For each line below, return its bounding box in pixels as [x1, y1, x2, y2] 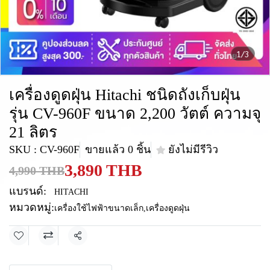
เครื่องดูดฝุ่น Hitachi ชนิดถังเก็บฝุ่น [9, 86, 240, 104]
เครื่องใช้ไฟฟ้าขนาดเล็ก [54, 204, 143, 213]
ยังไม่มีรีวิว [168, 143, 218, 155]
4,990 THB [9, 164, 64, 177]
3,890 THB [64, 161, 142, 180]
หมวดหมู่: [9, 201, 54, 213]
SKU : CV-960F [9, 143, 80, 155]
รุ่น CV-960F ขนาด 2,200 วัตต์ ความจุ [9, 105, 261, 122]
